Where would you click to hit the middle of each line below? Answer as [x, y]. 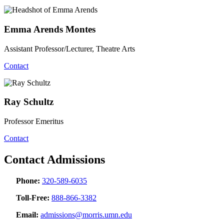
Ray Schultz [29, 102]
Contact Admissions [54, 159]
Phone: [28, 180]
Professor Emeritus [34, 121]
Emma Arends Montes [50, 29]
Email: [27, 214]
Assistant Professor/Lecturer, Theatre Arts [69, 48]
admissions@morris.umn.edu [86, 214]
